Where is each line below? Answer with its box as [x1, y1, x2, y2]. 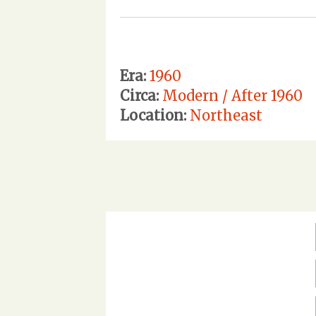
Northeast [190, 106, 262, 124]
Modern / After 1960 [162, 86, 303, 104]
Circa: [120, 86, 159, 104]
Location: [120, 106, 186, 124]
